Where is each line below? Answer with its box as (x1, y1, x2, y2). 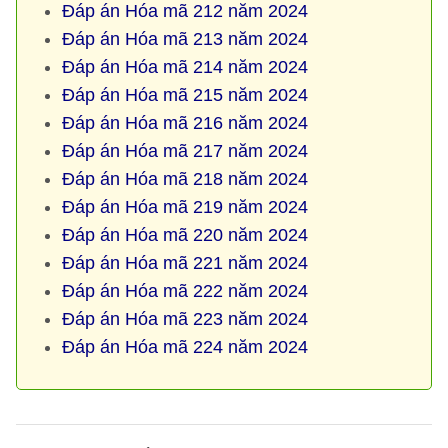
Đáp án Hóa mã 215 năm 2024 (62, 85, 308, 105)
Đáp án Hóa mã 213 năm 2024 (62, 29, 308, 49)
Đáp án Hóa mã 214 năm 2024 (62, 57, 308, 77)
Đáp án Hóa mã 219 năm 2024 (62, 197, 308, 217)
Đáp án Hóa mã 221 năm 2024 (62, 253, 308, 273)
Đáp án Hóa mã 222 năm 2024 (62, 281, 308, 301)
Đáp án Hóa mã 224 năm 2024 (62, 337, 308, 357)
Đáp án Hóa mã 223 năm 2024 (62, 309, 308, 329)
